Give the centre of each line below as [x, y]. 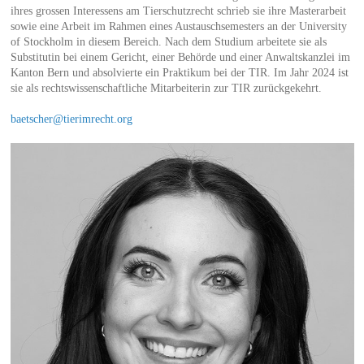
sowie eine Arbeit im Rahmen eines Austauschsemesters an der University [178, 27]
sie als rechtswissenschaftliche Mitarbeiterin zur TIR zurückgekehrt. [166, 89]
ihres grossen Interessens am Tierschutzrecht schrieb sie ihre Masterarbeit [178, 11]
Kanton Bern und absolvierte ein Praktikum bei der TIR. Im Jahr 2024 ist [179, 73]
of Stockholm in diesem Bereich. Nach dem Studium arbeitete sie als [168, 42]
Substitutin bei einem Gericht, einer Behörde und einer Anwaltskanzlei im [180, 58]
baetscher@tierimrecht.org [71, 119]
